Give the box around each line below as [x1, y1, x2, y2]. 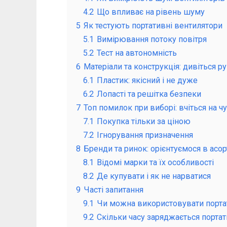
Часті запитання [84, 184, 143, 195]
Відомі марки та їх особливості [97, 157, 214, 167]
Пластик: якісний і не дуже [97, 75, 198, 85]
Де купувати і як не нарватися [97, 171, 211, 181]
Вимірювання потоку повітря [97, 34, 207, 44]
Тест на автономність [97, 48, 177, 58]
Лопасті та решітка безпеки [97, 89, 201, 99]
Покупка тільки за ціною [97, 116, 191, 126]
